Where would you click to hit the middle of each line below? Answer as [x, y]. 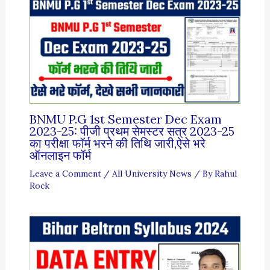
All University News [152, 174]
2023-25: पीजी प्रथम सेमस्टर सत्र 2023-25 [132, 131]
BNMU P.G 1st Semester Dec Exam [125, 119]
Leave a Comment [65, 174]
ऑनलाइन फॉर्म [60, 155]
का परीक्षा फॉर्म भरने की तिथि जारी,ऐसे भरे [117, 143]
